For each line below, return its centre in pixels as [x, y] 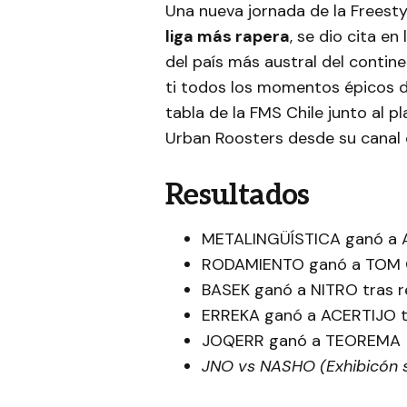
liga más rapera [228, 37]
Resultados [238, 196]
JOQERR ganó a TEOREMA [301, 341]
